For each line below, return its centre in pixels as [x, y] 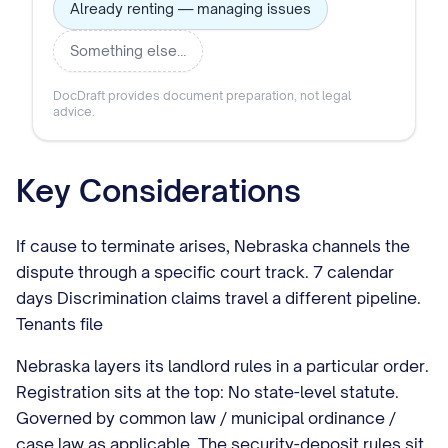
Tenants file [59, 324]
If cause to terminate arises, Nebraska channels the [213, 246]
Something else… [128, 50]
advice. [74, 111]
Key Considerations [158, 190]
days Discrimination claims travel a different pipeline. [218, 298]
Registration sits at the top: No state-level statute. [207, 392]
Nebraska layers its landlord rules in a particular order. [222, 366]
